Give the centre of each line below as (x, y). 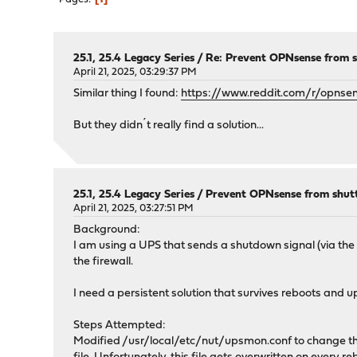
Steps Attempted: (120, 326)
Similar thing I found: (127, 94)
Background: (107, 230)
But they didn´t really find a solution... (169, 126)
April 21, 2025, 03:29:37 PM (135, 72)
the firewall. (104, 262)
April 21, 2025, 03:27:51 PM (134, 208)
